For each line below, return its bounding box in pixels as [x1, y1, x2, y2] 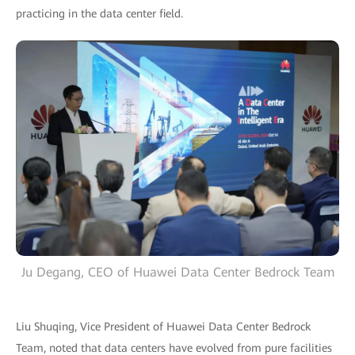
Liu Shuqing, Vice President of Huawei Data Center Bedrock [16, 320, 311, 334]
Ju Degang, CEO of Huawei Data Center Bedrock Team [21, 265, 334, 281]
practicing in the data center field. [16, 7, 183, 21]
